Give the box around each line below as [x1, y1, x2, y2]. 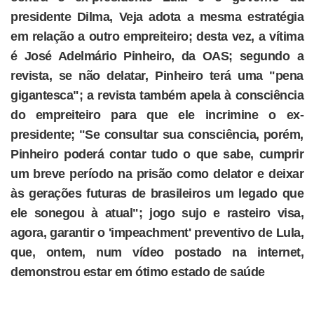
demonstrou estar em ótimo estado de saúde [11, 265, 265, 279]
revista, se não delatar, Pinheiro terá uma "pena [11, 69, 303, 83]
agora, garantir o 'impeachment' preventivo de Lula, [11, 226, 303, 240]
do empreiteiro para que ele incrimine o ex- [11, 108, 303, 122]
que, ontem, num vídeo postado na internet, [11, 245, 303, 259]
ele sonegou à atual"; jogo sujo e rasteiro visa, [11, 206, 303, 220]
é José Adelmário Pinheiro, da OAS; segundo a [11, 49, 303, 63]
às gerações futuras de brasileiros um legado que [11, 186, 303, 200]
